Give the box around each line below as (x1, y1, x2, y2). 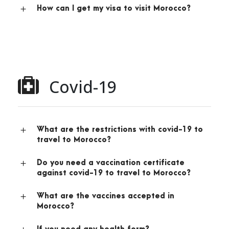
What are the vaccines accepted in (37, 192, 174, 201)
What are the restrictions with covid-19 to (37, 125, 203, 134)
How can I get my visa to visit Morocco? (37, 4, 191, 13)
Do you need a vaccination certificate (37, 158, 185, 168)
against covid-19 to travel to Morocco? (37, 169, 191, 178)
